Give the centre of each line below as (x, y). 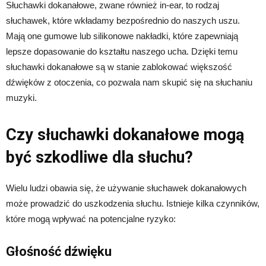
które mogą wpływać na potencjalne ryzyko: (91, 218)
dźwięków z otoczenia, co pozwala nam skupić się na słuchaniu (129, 82)
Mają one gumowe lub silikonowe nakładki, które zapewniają (122, 36)
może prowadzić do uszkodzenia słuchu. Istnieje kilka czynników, (133, 203)
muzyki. (21, 97)
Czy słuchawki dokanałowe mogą (125, 134)
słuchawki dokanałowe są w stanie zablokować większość (119, 66)
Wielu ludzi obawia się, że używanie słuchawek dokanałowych (126, 188)
